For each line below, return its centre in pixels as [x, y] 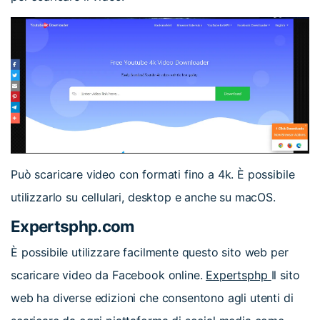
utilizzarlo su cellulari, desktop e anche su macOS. [143, 197]
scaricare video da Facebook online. [107, 275]
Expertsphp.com [72, 226]
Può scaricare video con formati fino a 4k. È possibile [153, 174]
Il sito [285, 275]
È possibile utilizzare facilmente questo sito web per [150, 252]
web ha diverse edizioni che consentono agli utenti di [152, 297]
